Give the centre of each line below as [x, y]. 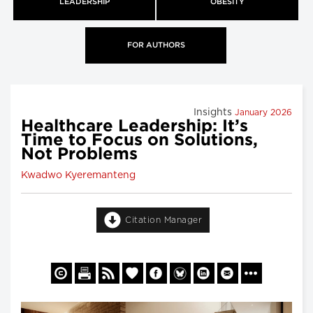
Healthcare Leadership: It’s [134, 127]
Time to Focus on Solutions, [139, 141]
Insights [214, 113]
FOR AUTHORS [156, 45]
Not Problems [79, 155]
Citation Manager [163, 220]
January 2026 [263, 113]
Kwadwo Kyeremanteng [78, 176]
